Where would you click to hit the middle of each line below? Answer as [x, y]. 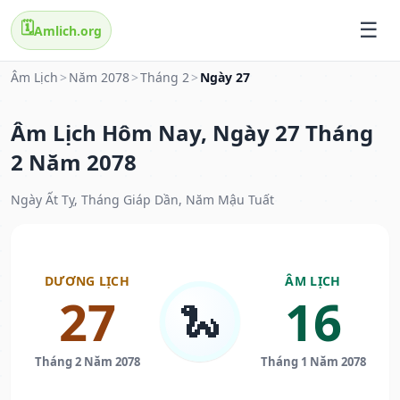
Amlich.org [68, 30]
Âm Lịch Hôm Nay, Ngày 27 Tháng [192, 133]
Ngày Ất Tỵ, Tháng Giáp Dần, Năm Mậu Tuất [142, 200]
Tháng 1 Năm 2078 [313, 362]
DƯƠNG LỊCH [87, 281]
